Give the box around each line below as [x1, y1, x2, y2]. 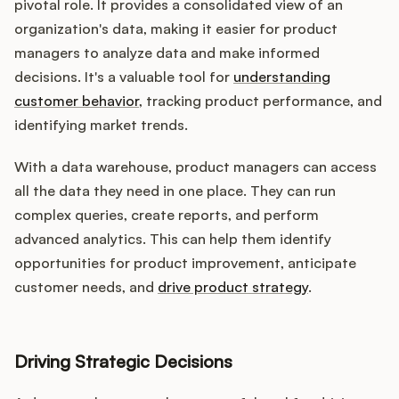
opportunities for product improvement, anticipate [14, 254, 356, 273]
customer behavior [14, 92, 139, 110]
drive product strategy [158, 278, 308, 297]
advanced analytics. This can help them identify [14, 230, 331, 248]
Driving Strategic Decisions [14, 350, 232, 373]
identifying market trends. [14, 116, 188, 134]
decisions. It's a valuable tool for [14, 68, 233, 86]
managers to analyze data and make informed [14, 44, 320, 62]
